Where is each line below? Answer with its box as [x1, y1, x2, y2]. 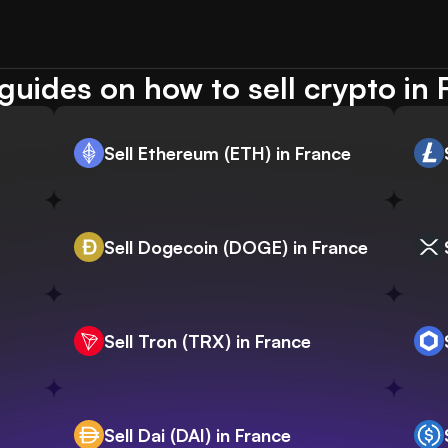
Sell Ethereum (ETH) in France [104, 142, 351, 165]
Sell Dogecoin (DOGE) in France [104, 236, 368, 259]
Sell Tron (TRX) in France [104, 330, 311, 353]
